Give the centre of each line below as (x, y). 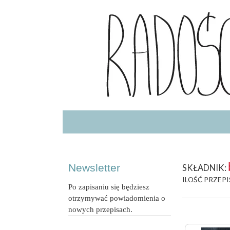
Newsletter (94, 168)
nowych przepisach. (101, 209)
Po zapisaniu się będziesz (109, 187)
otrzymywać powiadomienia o (117, 198)
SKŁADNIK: (205, 168)
